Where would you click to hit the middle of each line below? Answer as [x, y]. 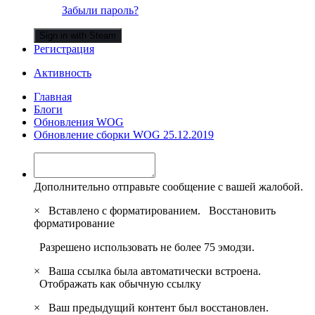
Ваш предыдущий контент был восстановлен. [156, 307]
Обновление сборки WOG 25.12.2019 [124, 134]
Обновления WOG [79, 122]
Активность [63, 72]
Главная [53, 96]
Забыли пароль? [100, 10]
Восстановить [242, 210]
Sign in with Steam [78, 35]
